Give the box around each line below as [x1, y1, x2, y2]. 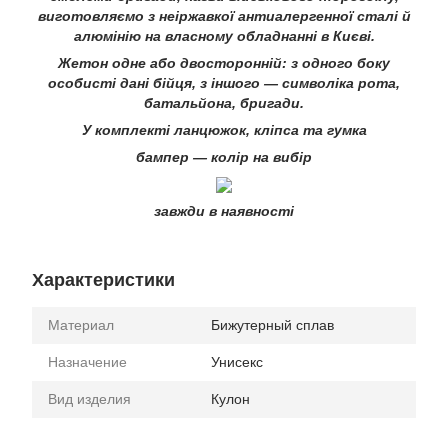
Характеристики [32, 270, 175, 290]
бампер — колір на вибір [136, 149, 312, 165]
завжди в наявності [154, 203, 294, 219]
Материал [48, 317, 114, 333]
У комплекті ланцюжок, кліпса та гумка [81, 122, 367, 138]
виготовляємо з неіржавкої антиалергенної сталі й [37, 8, 411, 24]
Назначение [48, 354, 127, 370]
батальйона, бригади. [144, 95, 304, 111]
